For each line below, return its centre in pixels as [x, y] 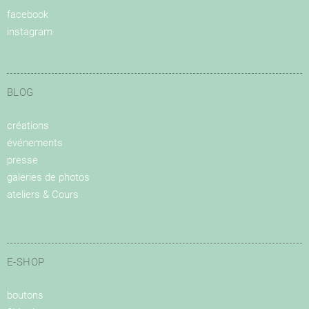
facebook [28, 15]
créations [28, 126]
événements [35, 143]
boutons [25, 296]
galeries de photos [48, 178]
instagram [30, 32]
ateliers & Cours [43, 195]
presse [22, 160]
